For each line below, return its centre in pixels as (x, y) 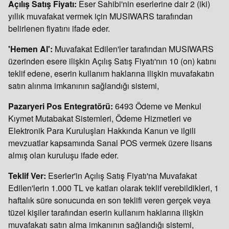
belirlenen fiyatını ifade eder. (59, 28)
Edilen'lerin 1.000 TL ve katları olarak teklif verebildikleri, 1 (113, 188)
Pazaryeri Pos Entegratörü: (62, 106)
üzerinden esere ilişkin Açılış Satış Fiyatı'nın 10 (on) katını (112, 61)
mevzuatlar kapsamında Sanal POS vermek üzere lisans (110, 143)
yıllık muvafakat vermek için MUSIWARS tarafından (100, 16)
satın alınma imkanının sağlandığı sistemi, (85, 86)
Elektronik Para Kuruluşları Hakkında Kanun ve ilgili (102, 131)
